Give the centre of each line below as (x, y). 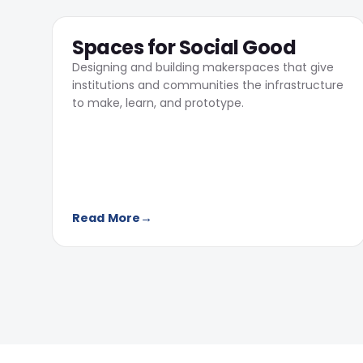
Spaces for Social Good (184, 47)
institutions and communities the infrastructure (208, 85)
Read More (107, 218)
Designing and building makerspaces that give (203, 67)
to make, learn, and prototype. (158, 103)
